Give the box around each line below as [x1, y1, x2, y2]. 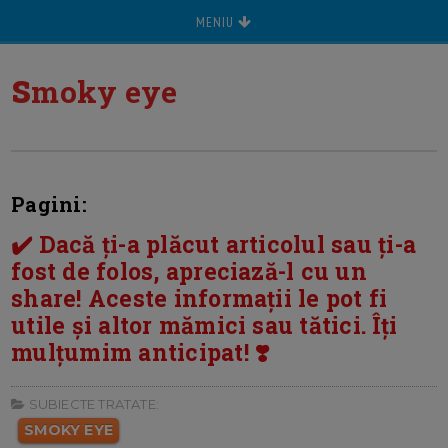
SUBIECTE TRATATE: [25, 396, 159, 413]
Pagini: [11, 191, 87, 217]
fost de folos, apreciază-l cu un [11, 256, 367, 286]
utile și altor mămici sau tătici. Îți [11, 310, 398, 340]
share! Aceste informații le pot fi [11, 283, 388, 313]
